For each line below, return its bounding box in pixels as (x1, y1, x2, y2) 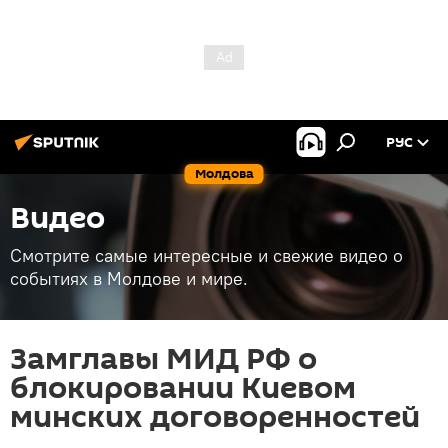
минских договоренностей (10, 396, 420, 439)
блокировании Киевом (10, 367, 356, 410)
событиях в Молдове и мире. (10, 267, 248, 290)
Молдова (194, 164, 254, 183)
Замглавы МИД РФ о (10, 338, 317, 381)
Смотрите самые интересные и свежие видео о (10, 244, 403, 267)
